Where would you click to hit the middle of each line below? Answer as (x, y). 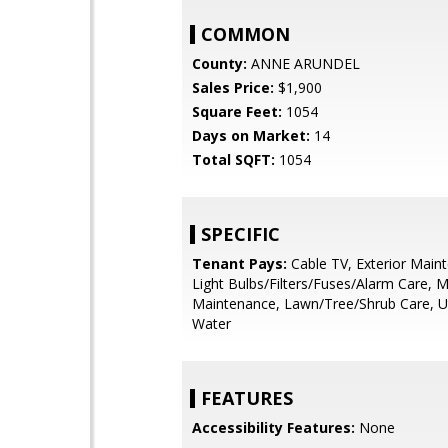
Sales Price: (233, 87)
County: (219, 63)
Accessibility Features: (273, 427)
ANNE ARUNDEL (303, 63)
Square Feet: (237, 111)
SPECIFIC (240, 234)
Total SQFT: (233, 159)
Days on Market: (251, 135)
